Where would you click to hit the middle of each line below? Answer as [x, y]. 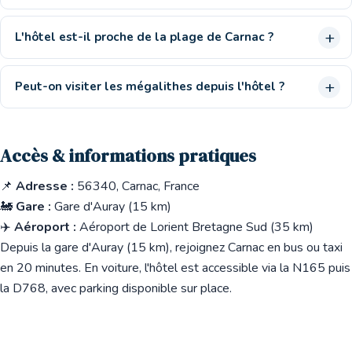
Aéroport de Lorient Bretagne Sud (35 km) [195, 227]
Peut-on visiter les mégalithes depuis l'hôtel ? [150, 86]
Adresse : [45, 186]
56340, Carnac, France [138, 186]
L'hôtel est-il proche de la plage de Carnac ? [144, 37]
